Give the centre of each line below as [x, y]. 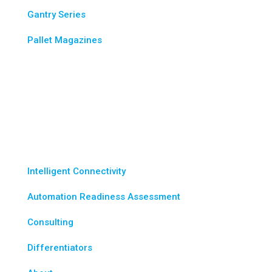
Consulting [50, 222]
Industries [60, 85]
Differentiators [60, 247]
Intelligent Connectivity [76, 171]
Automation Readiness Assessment [104, 196]
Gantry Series [56, 14]
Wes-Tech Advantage [97, 125]
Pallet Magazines [65, 40]
